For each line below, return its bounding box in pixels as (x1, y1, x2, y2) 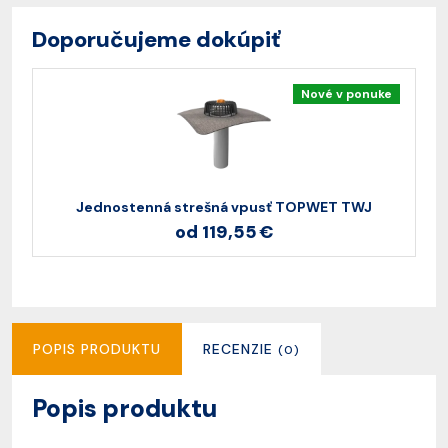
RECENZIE (203, 340, 278, 358)
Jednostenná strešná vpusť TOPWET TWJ (76, 198, 372, 216)
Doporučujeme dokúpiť (32, 25, 281, 54)
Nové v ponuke (301, 86, 392, 102)
